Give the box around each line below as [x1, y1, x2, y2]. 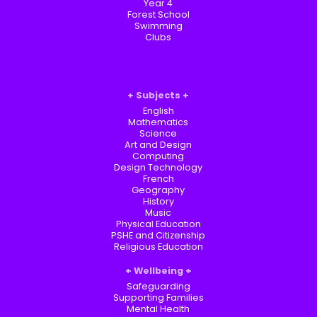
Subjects [136, 89, 181, 102]
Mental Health [127, 303, 190, 316]
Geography [132, 184, 185, 197]
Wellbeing [133, 265, 183, 277]
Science [139, 127, 178, 140]
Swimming [134, 20, 183, 33]
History [142, 195, 174, 208]
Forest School [127, 8, 190, 21]
